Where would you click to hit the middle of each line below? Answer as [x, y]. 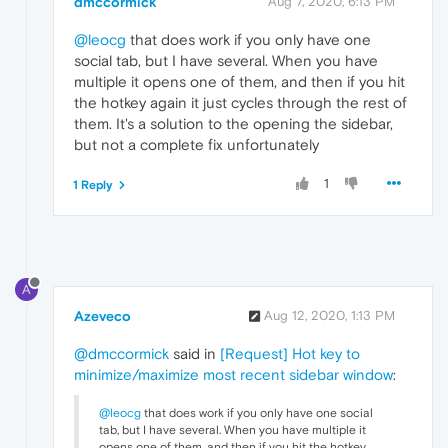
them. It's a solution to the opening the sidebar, [233, 124]
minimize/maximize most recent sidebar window [233, 375]
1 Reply [93, 185]
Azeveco [102, 316]
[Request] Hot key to [290, 354]
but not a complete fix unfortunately [196, 145]
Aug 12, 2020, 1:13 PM [329, 316]
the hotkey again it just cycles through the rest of [240, 103]
